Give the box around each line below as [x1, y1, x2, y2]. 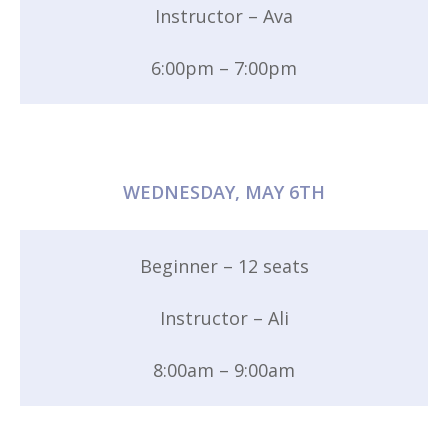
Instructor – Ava [155, 3, 293, 28]
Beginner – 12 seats [139, 253, 309, 278]
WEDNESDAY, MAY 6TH [123, 179, 325, 204]
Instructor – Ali [159, 305, 289, 330]
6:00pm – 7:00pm [151, 55, 297, 80]
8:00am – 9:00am [153, 357, 295, 382]
